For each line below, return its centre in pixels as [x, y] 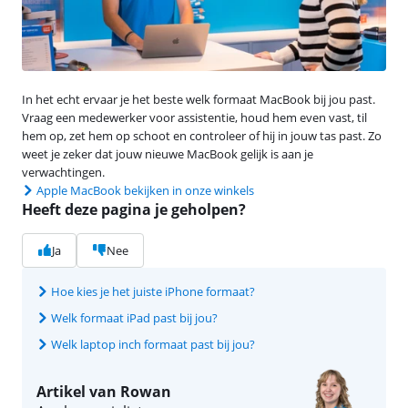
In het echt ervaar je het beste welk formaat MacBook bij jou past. [199, 99]
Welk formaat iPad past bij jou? [134, 317]
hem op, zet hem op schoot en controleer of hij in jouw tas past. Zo [202, 135]
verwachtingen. [63, 172]
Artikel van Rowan [104, 391]
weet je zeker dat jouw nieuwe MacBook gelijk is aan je [168, 153]
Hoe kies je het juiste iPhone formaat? [153, 291]
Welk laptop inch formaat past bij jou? [153, 344]
